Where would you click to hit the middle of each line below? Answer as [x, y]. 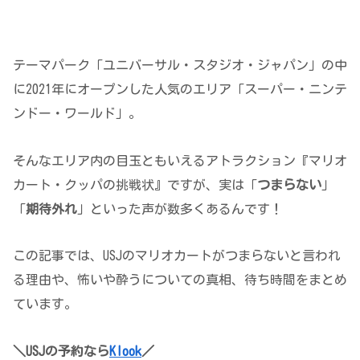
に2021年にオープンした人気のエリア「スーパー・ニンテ [180, 89]
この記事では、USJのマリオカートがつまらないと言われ [177, 256]
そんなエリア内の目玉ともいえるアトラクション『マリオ [180, 160]
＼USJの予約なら [61, 352]
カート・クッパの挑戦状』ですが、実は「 [135, 184]
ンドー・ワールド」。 [77, 113]
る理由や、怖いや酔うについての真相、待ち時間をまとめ [180, 280]
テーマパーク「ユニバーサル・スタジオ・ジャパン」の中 [180, 65]
